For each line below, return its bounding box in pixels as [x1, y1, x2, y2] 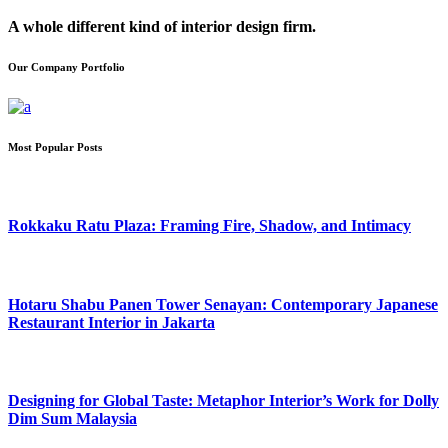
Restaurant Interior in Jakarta [8, 313, 215, 331]
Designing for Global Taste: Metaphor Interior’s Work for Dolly [8, 392, 439, 410]
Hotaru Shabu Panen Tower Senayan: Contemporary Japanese [8, 295, 438, 313]
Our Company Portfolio [8, 61, 125, 74]
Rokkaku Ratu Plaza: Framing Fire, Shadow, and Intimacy [8, 217, 411, 235]
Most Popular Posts [8, 140, 102, 153]
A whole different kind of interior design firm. [8, 18, 316, 36]
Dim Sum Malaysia [8, 410, 137, 428]
